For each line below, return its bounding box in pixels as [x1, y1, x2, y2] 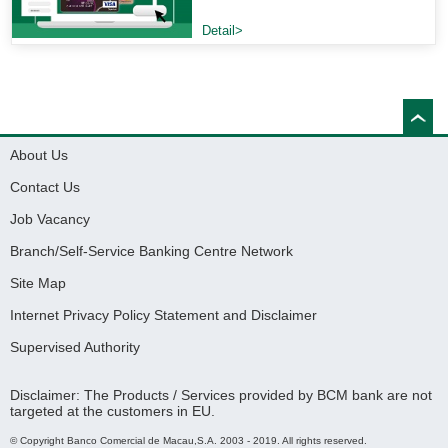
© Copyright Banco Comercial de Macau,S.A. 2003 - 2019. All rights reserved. [10, 435, 367, 446]
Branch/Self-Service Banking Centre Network [10, 243, 293, 259]
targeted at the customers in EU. [10, 403, 215, 419]
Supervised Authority [10, 339, 140, 355]
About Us [10, 147, 68, 163]
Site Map [10, 275, 66, 291]
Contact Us [10, 179, 80, 195]
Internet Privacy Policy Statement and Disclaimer [10, 307, 317, 323]
